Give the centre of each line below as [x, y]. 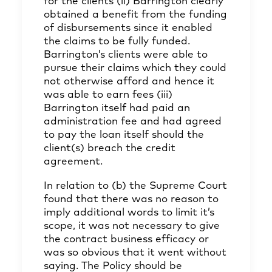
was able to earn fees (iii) [108, 95]
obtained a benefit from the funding [135, 15]
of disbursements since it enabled [128, 28]
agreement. [73, 162]
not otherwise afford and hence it [129, 82]
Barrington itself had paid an [117, 108]
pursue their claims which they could [135, 68]
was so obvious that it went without [135, 253]
